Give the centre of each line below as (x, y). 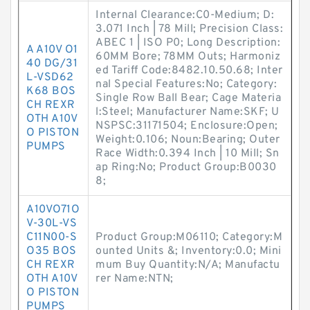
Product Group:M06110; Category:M (189, 237)
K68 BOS (51, 91)
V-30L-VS (52, 224)
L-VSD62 (50, 77)
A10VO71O (53, 210)
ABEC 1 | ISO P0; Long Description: (188, 43)
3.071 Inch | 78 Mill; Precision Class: (189, 29)
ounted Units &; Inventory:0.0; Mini (189, 251)
